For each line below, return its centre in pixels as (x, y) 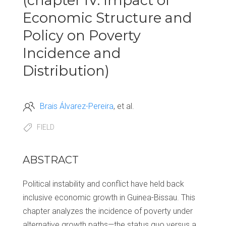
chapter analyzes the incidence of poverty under (108, 211)
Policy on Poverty (82, 36)
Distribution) (66, 71)
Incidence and (72, 53)
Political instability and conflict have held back (103, 184)
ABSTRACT (51, 160)
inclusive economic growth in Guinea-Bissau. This (109, 198)
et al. (126, 106)
